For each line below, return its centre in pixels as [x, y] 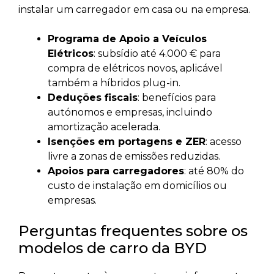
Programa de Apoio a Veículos [127, 39]
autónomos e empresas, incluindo [130, 113]
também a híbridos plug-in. [114, 83]
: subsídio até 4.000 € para [157, 54]
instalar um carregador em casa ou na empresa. [134, 10]
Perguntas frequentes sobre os [133, 231]
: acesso [224, 142]
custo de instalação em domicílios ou [137, 186]
